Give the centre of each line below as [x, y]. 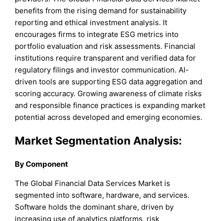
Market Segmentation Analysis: [99, 140]
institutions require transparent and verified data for [106, 58]
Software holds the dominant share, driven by [94, 207]
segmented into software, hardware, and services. [102, 195]
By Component [42, 164]
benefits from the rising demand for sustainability [101, 10]
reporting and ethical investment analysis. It [91, 22]
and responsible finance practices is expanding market [110, 105]
